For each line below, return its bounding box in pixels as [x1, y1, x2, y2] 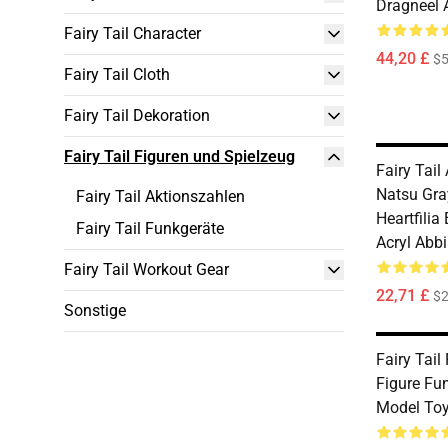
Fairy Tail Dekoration [64, 106, 210, 125]
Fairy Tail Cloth [64, 65, 170, 84]
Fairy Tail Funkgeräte [76, 219, 224, 238]
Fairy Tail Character [64, 24, 201, 43]
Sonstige [64, 301, 126, 320]
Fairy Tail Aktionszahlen [76, 187, 245, 206]
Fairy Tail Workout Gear [64, 260, 229, 279]
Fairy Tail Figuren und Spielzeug [64, 147, 295, 166]
